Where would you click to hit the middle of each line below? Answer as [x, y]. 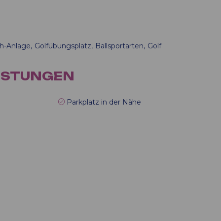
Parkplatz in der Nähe [104, 102]
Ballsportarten [119, 46]
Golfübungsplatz [63, 46]
